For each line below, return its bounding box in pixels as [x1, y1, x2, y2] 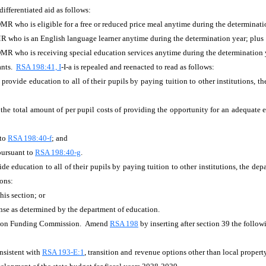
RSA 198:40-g [35, 148, 81, 157]
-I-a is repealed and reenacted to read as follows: [61, 62, 218, 71]
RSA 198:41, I [16, 62, 61, 71]
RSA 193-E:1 [42, 248, 85, 256]
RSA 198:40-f [8, 134, 52, 142]
